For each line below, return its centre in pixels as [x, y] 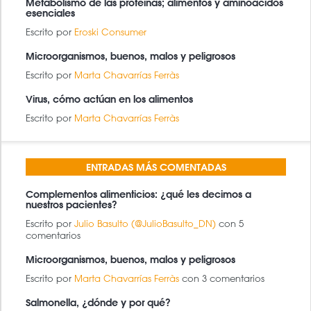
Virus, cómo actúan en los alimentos [109, 99]
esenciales [50, 13]
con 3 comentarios [223, 278]
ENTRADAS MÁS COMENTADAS [156, 167]
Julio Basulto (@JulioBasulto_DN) [145, 223]
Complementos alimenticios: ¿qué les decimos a [138, 194]
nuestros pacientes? [72, 204]
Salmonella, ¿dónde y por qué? [98, 302]
